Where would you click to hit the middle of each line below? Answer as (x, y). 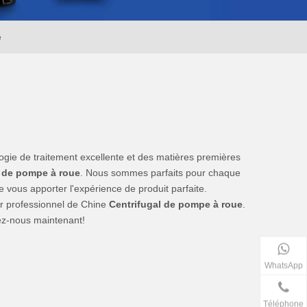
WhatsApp (283, 265)
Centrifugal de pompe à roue (176, 204)
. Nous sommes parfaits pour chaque (160, 172)
